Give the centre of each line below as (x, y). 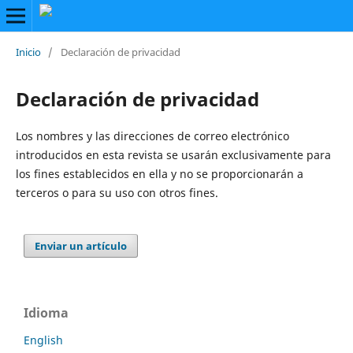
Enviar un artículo (81, 245)
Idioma (46, 312)
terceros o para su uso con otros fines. (117, 192)
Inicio (28, 52)
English (43, 340)
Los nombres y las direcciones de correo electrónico (152, 136)
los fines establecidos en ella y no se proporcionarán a (159, 173)
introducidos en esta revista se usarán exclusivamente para (173, 154)
